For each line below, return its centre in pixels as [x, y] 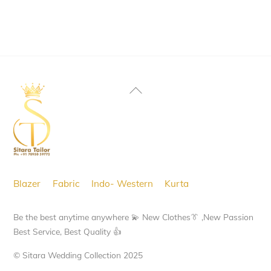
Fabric [66, 183]
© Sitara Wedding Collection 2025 [78, 255]
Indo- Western [122, 183]
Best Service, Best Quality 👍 [68, 231]
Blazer [27, 183]
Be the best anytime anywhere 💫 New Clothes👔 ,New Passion [134, 217]
